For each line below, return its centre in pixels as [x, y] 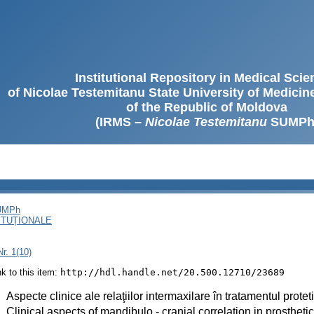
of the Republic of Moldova [207, 107]
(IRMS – [120, 122]
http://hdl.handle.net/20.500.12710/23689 [172, 272]
